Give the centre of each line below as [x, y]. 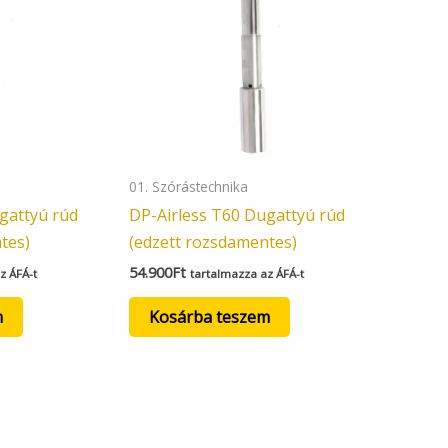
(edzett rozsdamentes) [212, 241]
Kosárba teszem [209, 316]
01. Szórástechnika [188, 186]
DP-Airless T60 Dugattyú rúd [236, 214]
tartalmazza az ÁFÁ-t [246, 273]
